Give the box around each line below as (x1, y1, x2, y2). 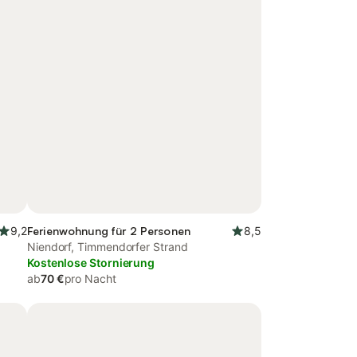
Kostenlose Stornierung (27, 256, 155, 269)
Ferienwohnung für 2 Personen (27, 224, 190, 237)
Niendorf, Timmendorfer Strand (27, 240, 188, 253)
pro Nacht (64, 272, 116, 285)
